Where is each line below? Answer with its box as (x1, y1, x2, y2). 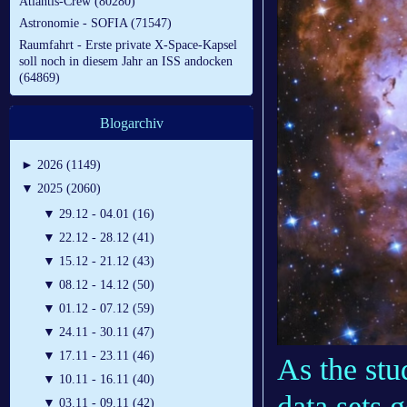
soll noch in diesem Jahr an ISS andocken (19, 55, 233, 69)
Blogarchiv (99, 115, 164, 132)
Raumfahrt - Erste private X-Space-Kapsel (19, 38, 237, 53)
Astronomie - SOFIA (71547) (19, 16, 172, 31)
